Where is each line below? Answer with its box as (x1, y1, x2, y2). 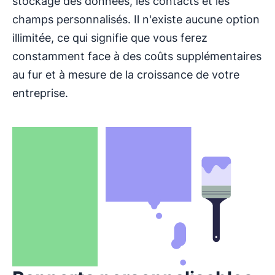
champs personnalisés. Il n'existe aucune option (12, 12, 260, 26)
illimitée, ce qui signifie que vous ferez (12, 31, 207, 44)
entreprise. (12, 86, 68, 99)
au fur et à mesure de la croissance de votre (12, 68, 239, 81)
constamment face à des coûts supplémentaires (12, 49, 261, 63)
